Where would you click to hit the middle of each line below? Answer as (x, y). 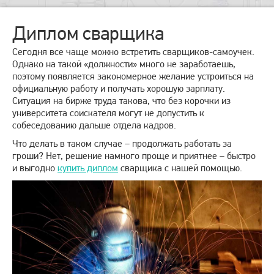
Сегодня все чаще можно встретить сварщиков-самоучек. (133, 52)
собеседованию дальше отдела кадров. (94, 125)
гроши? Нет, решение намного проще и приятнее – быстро (134, 156)
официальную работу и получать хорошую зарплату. (119, 89)
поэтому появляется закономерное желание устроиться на (133, 76)
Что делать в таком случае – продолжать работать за (122, 144)
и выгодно (35, 168)
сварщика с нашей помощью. (180, 168)
